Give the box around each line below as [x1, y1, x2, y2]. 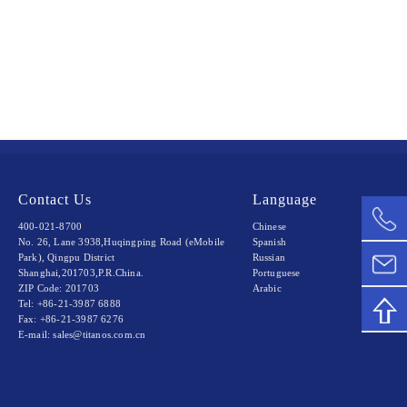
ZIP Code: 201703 [17, 283, 99, 293]
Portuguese [252, 267, 301, 278]
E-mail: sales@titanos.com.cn [17, 329, 146, 340]
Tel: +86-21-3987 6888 [17, 298, 121, 309]
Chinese [252, 221, 287, 232]
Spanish [252, 236, 287, 247]
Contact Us [17, 192, 92, 207]
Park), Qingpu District [17, 252, 115, 263]
